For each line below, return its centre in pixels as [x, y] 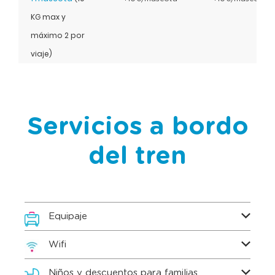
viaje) [41, 54]
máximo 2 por [58, 35]
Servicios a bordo [137, 127]
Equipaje [68, 216]
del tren [137, 157]
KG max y [48, 17]
